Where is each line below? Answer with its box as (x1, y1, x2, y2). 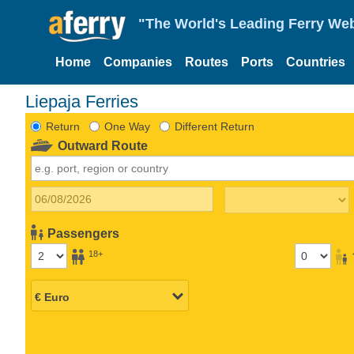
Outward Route (58, 138, 149, 153)
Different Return (174, 119, 254, 133)
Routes (185, 55, 228, 69)
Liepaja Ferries (25, 91, 138, 111)
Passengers (47, 226, 120, 240)
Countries (286, 55, 345, 69)
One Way (104, 119, 150, 133)
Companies (104, 55, 172, 69)
